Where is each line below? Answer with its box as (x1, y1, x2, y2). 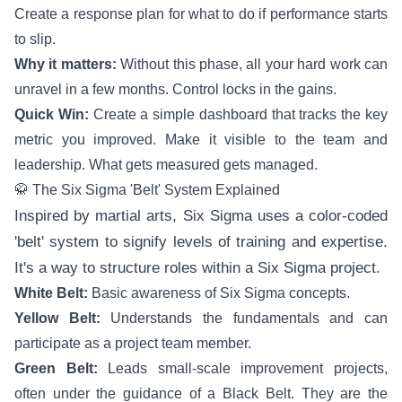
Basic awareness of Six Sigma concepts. (88, 285, 350, 301)
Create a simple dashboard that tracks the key (88, 107, 389, 122)
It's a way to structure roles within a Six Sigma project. (14, 259, 380, 276)
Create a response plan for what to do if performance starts (14, 6, 388, 22)
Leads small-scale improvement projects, (97, 361, 389, 376)
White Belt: (14, 285, 88, 301)
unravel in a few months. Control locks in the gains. (14, 82, 336, 97)
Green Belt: (14, 361, 98, 376)
